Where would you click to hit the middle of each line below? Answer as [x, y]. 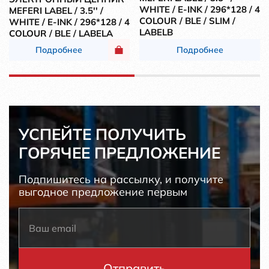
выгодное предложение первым [103, 192]
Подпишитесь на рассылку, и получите [121, 179]
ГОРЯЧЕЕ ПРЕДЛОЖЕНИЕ [119, 153]
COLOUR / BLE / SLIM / [187, 21]
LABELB [156, 32]
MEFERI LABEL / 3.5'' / [56, 11]
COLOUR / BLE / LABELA [61, 34]
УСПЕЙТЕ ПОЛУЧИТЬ [102, 134]
